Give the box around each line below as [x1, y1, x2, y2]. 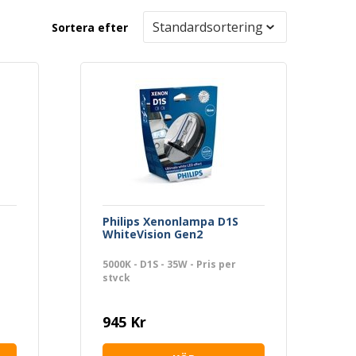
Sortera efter [52, 19, 131, 35]
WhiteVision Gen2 [103, 226, 203, 242]
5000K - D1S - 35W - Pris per [103, 257, 236, 271]
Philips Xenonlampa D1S [103, 213, 238, 229]
